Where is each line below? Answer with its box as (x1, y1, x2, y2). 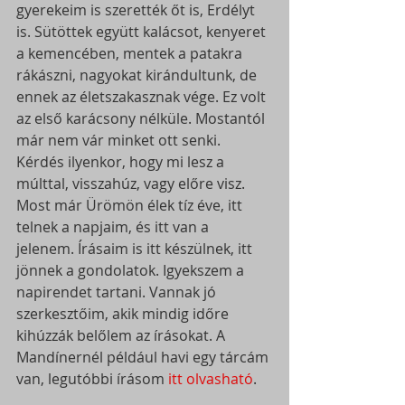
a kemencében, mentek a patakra (16, 42, 246, 63)
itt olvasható (165, 368, 253, 389)
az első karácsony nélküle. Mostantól (16, 108, 268, 128)
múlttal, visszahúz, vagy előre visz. (16, 173, 249, 193)
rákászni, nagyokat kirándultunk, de (16, 64, 260, 85)
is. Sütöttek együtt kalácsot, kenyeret (16, 21, 269, 42)
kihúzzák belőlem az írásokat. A (16, 325, 229, 345)
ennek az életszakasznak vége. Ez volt (16, 86, 269, 107)
